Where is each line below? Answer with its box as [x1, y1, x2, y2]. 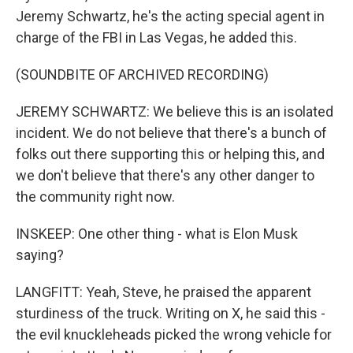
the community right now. [16, 188, 175, 205]
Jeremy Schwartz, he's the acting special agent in [16, 8, 325, 24]
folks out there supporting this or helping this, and [16, 146, 325, 162]
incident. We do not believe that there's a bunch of [16, 124, 327, 141]
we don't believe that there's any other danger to [16, 167, 314, 184]
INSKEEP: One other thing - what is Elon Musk [16, 225, 298, 242]
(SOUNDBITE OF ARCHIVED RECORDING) [16, 66, 269, 83]
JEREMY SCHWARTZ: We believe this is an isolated [16, 103, 333, 120]
